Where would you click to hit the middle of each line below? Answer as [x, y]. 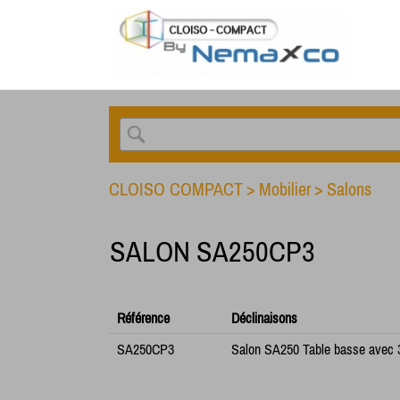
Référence [143, 318]
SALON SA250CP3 [212, 251]
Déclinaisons [264, 318]
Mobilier [285, 189]
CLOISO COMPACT [176, 189]
